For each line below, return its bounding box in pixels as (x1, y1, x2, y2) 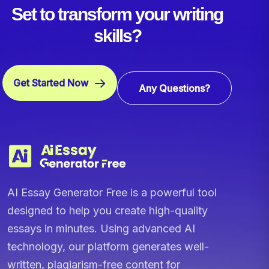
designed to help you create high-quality (7, 204, 208, 217)
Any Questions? (139, 82, 210, 95)
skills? (93, 25, 141, 46)
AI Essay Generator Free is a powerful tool (7, 186, 217, 199)
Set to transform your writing (11, 4, 223, 24)
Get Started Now (13, 76, 88, 89)
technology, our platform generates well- (7, 240, 209, 253)
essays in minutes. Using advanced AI (7, 222, 195, 235)
